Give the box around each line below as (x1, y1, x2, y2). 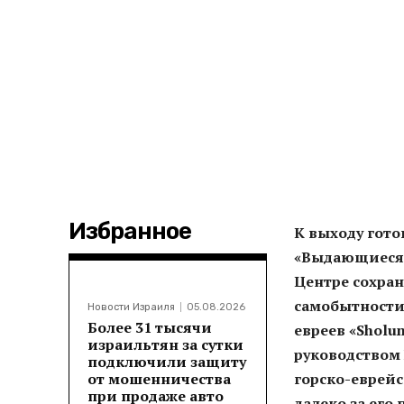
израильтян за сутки (87, 335, 243, 355)
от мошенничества (87, 369, 231, 390)
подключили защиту (87, 352, 246, 372)
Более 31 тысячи (87, 317, 212, 338)
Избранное (69, 217, 191, 246)
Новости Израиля (87, 301, 175, 314)
